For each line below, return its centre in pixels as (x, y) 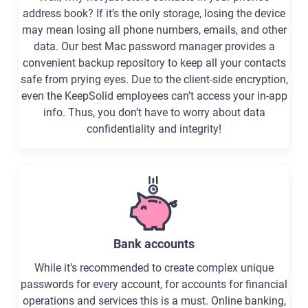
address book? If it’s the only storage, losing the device (154, 14)
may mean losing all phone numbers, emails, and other (154, 30)
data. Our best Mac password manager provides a (154, 47)
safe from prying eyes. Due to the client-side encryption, (154, 80)
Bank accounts (154, 244)
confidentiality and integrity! (154, 129)
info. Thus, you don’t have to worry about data (154, 113)
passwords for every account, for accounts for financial (154, 285)
